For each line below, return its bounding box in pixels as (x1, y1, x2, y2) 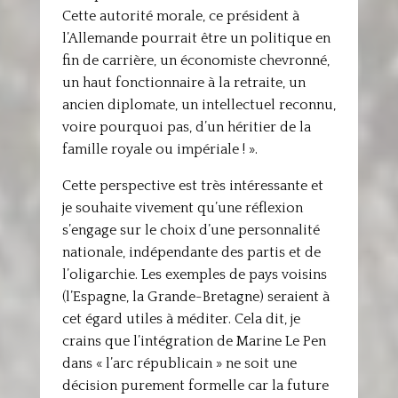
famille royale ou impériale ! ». (61, 141, 258, 157)
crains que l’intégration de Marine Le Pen (61, 333, 326, 349)
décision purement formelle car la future (61, 378, 329, 394)
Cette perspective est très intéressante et (61, 178, 323, 194)
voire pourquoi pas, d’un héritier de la (61, 119, 311, 135)
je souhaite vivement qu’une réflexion (61, 200, 303, 216)
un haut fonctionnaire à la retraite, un (61, 75, 306, 91)
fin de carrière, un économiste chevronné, (61, 52, 330, 68)
